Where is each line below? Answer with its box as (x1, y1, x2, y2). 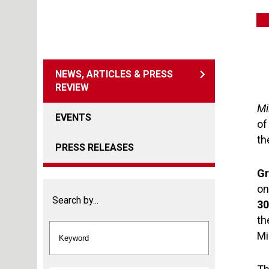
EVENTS (55, 112, 91, 123)
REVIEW (55, 82, 89, 93)
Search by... (52, 194, 98, 206)
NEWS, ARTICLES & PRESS (55, 68, 173, 80)
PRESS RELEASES (55, 142, 134, 153)
